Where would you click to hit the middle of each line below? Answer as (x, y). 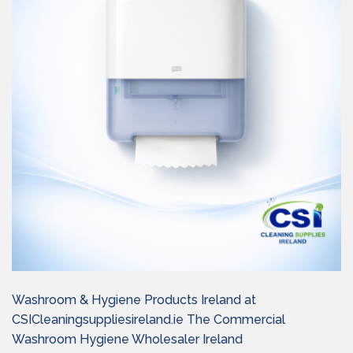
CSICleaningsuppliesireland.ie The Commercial (149, 320)
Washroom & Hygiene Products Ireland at (134, 300)
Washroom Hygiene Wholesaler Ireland (127, 339)
